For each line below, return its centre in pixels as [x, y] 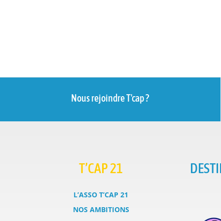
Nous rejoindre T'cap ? [110, 98]
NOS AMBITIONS [101, 209]
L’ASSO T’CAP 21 [101, 194]
